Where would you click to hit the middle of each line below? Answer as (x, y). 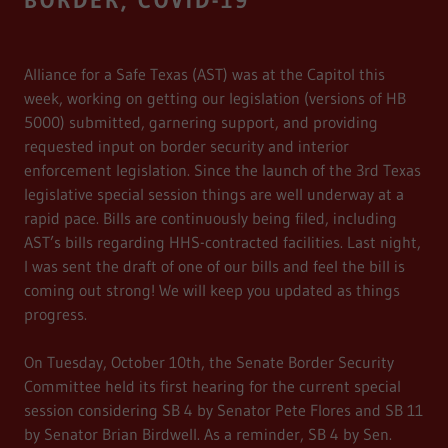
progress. (58, 314)
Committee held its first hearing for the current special (212, 386)
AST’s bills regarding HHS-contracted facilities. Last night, (222, 242)
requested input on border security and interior (186, 146)
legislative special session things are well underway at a (214, 194)
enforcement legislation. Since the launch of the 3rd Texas (222, 170)
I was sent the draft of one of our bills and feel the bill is (214, 266)
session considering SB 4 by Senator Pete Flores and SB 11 (223, 410)
